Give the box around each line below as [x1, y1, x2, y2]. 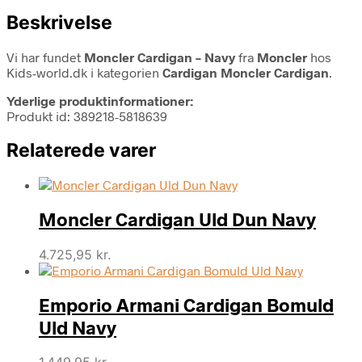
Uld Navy [39, 315, 116, 339]
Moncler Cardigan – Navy [84, 48, 235, 65]
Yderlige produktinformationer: [6, 92, 193, 108]
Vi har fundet [6, 48, 84, 65]
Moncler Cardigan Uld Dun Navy [39, 208, 316, 231]
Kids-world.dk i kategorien [6, 64, 162, 80]
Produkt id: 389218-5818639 [6, 107, 167, 124]
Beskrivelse [6, 11, 112, 34]
